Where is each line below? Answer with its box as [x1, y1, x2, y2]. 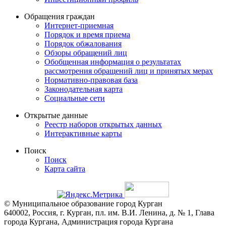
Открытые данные [24, 110, 88, 120]
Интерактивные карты [44, 129, 122, 138]
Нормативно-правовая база [44, 75, 138, 84]
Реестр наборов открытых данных [44, 120, 162, 129]
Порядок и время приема [44, 30, 130, 39]
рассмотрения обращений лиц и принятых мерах [44, 66, 213, 75]
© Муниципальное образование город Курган [4, 199, 162, 208]
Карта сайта [44, 164, 85, 173]
